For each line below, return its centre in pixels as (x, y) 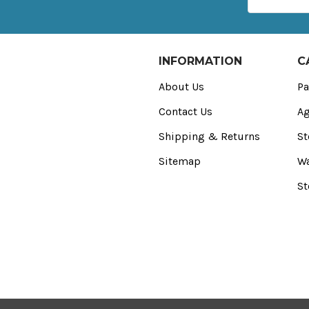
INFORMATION (200, 61)
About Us (181, 87)
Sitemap (179, 161)
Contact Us (185, 111)
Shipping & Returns (209, 136)
